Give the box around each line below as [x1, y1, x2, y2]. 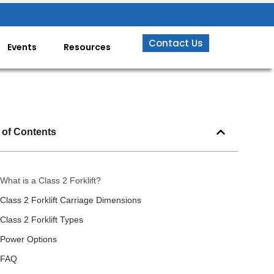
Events [7, 40, 37, 53]
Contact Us [148, 37, 203, 50]
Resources [63, 40, 111, 53]
